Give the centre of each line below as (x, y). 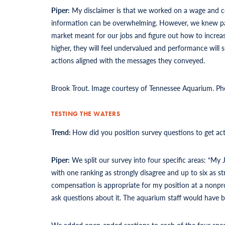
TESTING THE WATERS (86, 114)
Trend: (62, 132)
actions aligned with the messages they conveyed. (128, 60)
